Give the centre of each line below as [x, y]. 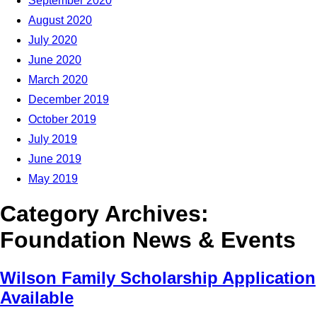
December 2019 [69, 100]
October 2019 [62, 120]
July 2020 [53, 40]
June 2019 [55, 159]
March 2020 [58, 80]
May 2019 [53, 179]
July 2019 [53, 139]
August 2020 [60, 21]
